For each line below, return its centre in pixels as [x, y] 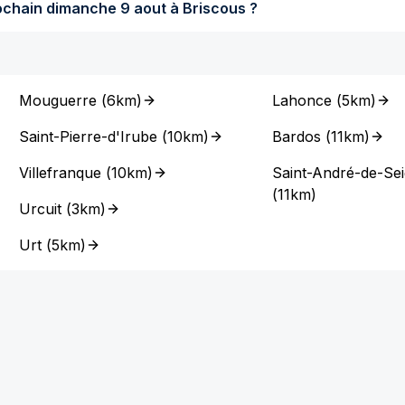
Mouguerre [58, 100]
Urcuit [41, 209]
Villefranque [61, 173]
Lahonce [301, 100]
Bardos [296, 137]
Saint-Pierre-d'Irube [89, 137]
